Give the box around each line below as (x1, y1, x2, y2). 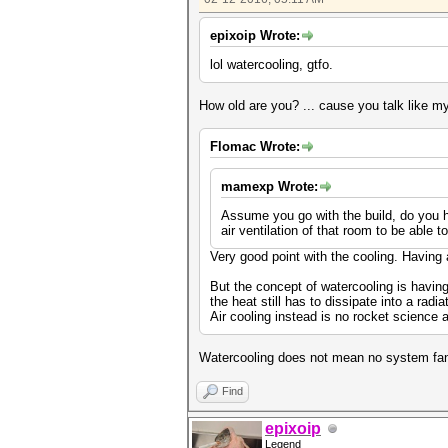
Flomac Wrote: (210, 139, 300, 154)
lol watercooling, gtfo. (210, 57, 333, 72)
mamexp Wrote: (221, 179, 318, 194)
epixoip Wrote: (210, 28, 300, 43)
